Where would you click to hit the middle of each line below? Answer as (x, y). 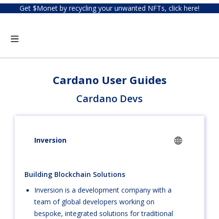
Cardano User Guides (109, 80)
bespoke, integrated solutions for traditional (104, 213)
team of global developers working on (95, 202)
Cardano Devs (109, 99)
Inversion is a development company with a (103, 190)
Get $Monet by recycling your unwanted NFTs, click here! (109, 8)
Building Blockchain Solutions (75, 174)
